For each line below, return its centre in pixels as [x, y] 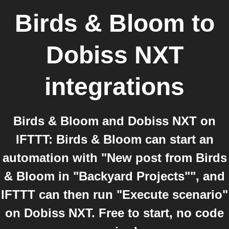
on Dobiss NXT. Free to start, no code [114, 213]
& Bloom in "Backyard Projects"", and [114, 176]
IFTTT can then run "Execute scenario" [114, 194]
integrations [114, 87]
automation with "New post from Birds [114, 158]
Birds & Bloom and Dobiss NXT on [114, 121]
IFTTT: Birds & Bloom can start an [114, 139]
